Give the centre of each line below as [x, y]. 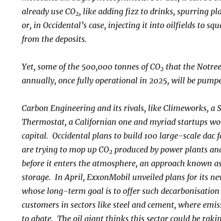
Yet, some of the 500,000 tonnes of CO [91, 66]
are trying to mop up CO [65, 149]
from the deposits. [54, 39]
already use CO [49, 11]
